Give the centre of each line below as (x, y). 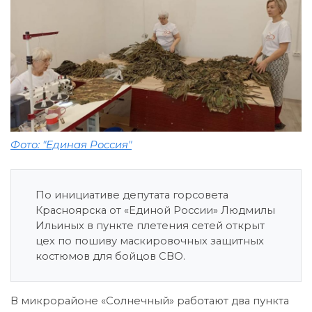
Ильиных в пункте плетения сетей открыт (150, 225)
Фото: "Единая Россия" (71, 145)
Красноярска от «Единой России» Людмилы (155, 210)
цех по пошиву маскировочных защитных (150, 241)
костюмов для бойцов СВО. (110, 256)
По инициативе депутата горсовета (132, 195)
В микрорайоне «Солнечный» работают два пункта (150, 301)
